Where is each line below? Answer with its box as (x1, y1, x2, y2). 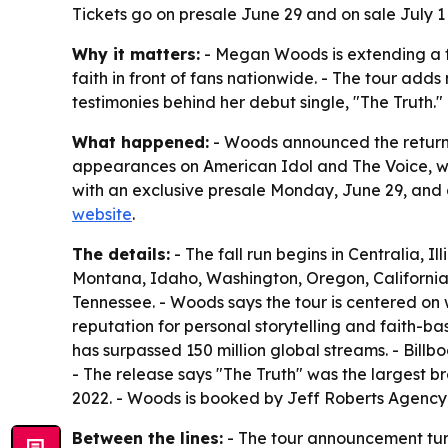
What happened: (72, 132, 209, 153)
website (72, 204, 132, 225)
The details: (72, 244, 170, 265)
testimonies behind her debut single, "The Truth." (72, 92, 443, 113)
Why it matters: (72, 44, 200, 65)
